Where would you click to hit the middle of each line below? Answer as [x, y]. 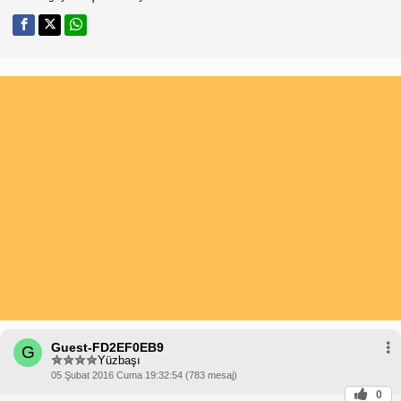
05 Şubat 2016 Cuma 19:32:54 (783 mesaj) [144, 375]
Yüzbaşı [119, 361]
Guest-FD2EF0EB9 [107, 347]
